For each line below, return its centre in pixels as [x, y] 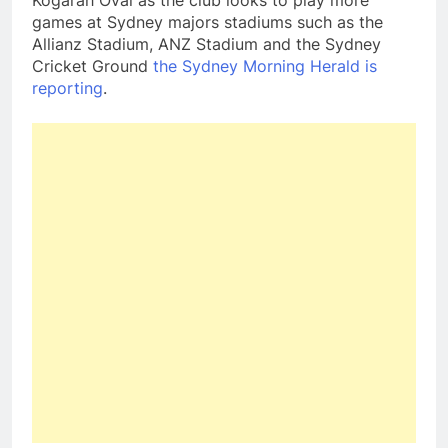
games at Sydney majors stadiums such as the [207, 22]
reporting [67, 88]
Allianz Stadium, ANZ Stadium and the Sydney [206, 44]
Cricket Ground [92, 66]
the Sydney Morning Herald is [265, 66]
